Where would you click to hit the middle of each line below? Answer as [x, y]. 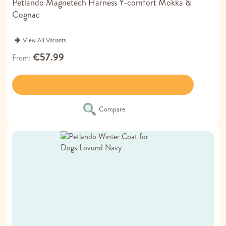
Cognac [26, 15]
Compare [112, 109]
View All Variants [44, 41]
